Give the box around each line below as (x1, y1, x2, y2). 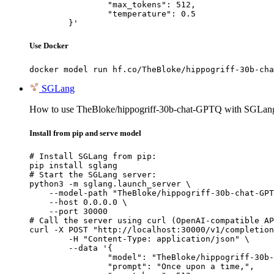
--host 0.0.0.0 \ (29, 197, 127, 207)
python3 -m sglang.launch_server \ (29, 179, 191, 188)
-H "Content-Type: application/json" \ (29, 234, 68, 243)
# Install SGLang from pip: (29, 151, 157, 161)
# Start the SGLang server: (29, 169, 157, 179)
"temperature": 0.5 (29, 9, 108, 19)
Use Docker (29, 41, 68, 51)
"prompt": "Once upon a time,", (29, 261, 108, 271)
